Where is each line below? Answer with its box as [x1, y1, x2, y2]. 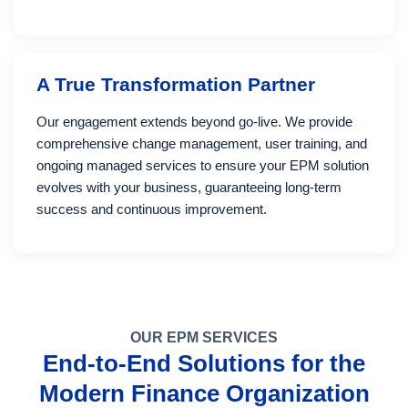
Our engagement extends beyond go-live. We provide [36, 114, 352, 129]
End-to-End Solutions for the [43, 351, 365, 376]
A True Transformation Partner [36, 74, 315, 95]
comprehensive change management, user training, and [36, 136, 367, 151]
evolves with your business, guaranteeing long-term [36, 179, 342, 195]
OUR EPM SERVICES [130, 330, 278, 345]
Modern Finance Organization [38, 381, 370, 406]
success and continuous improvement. [36, 201, 267, 217]
